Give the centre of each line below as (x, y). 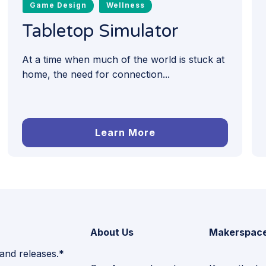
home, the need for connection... (96, 74)
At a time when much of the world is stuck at (123, 59)
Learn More (125, 132)
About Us (112, 232)
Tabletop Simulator (101, 31)
